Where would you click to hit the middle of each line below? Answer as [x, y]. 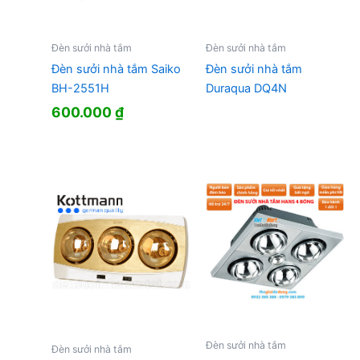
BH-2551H [80, 89]
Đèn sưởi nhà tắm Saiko [116, 70]
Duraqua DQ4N [246, 89]
